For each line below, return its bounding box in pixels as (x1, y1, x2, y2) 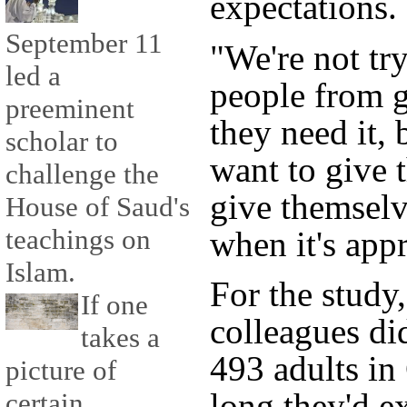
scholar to (5, 125, 118, 158)
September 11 (5, 27, 163, 60)
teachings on (5, 223, 151, 256)
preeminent (5, 93, 134, 125)
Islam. (5, 256, 75, 289)
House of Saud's (5, 191, 190, 223)
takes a (81, 322, 160, 354)
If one (81, 289, 148, 322)
